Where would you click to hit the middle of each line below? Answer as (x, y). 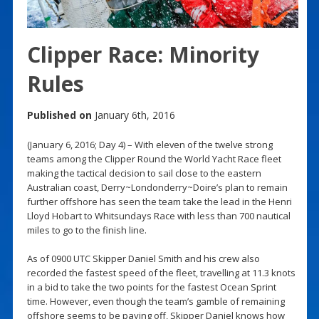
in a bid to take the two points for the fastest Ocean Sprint (151, 287)
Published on (59, 115)
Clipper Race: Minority (143, 54)
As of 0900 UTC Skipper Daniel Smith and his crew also (143, 258)
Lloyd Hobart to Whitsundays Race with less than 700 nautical (158, 215)
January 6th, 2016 (133, 115)
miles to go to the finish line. (87, 230)
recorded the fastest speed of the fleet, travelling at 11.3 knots (161, 272)
